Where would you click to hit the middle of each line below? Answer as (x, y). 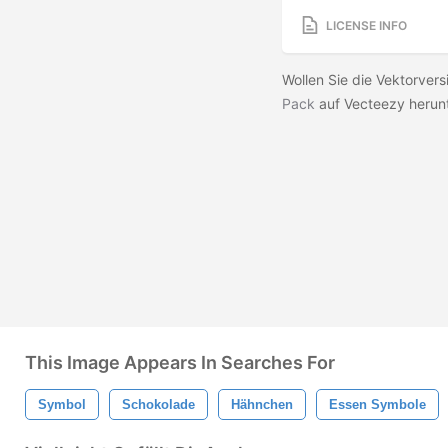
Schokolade (158, 404)
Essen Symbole (377, 404)
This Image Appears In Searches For (180, 362)
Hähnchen (262, 404)
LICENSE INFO (366, 25)
